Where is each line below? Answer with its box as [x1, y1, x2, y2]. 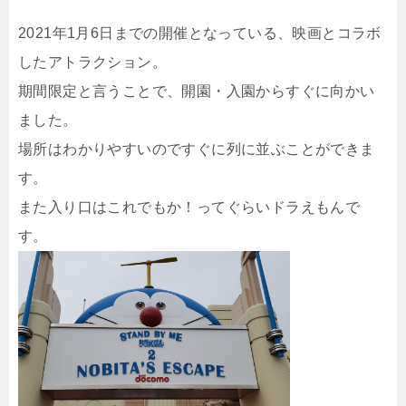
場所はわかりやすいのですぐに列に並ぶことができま [18, 140, 375, 157]
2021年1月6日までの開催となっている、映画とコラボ [18, 24, 382, 41]
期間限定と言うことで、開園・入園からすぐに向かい [18, 82, 375, 99]
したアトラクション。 [18, 53, 167, 70]
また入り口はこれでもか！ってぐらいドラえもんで [18, 198, 361, 215]
